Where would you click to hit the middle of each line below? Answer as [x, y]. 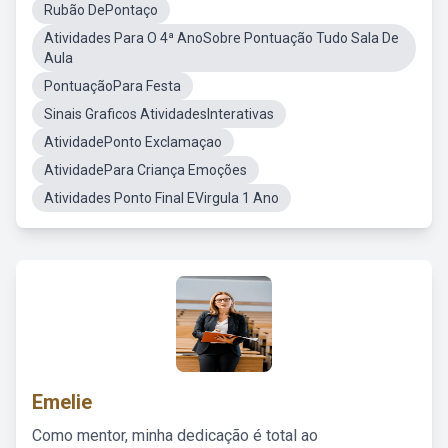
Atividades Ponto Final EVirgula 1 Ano [161, 198]
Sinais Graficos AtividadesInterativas [159, 114]
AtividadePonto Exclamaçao [133, 142]
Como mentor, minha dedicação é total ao [175, 435]
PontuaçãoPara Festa [112, 86]
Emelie [62, 402]
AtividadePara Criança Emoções [145, 170]
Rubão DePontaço [101, 10]
